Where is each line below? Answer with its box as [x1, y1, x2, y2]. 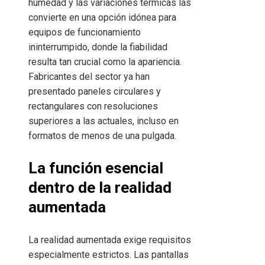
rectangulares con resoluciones [28, 101, 158, 112]
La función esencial [28, 159, 163, 177]
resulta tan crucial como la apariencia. [28, 56, 182, 68]
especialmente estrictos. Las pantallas [28, 249, 189, 261]
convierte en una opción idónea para [28, 12, 176, 24]
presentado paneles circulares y [28, 86, 161, 98]
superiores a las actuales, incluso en [28, 115, 179, 127]
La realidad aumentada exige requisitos [28, 234, 191, 246]
